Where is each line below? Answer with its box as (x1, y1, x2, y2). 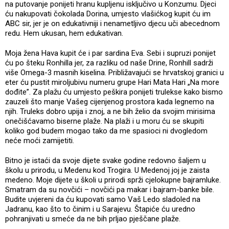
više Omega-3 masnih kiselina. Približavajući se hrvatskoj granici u (5, 67, 224, 77)
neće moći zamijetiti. (5, 135, 74, 145)
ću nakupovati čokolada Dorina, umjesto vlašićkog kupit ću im (5, 9, 211, 18)
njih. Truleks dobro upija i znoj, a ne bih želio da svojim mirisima (5, 106, 215, 116)
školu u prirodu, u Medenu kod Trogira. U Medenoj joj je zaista (5, 165, 210, 175)
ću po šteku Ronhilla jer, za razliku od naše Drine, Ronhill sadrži (5, 58, 213, 67)
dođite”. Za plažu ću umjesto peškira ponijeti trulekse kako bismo (5, 87, 223, 97)
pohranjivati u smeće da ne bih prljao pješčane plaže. (5, 214, 180, 223)
